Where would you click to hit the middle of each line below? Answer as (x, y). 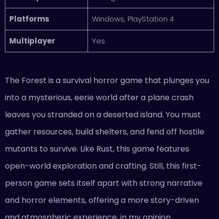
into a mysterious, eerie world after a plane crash (99, 97)
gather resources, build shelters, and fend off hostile (105, 131)
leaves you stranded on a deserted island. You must (103, 114)
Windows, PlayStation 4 (133, 19)
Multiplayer (32, 41)
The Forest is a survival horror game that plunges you (107, 80)
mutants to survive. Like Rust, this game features (97, 149)
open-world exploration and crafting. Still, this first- (103, 166)
